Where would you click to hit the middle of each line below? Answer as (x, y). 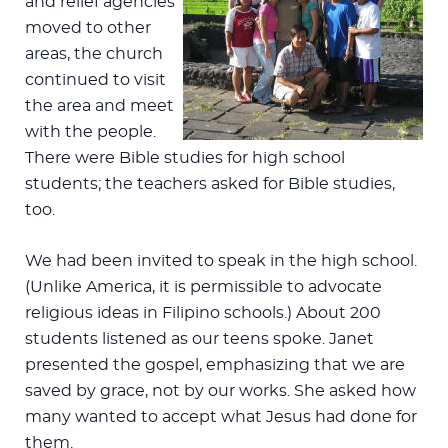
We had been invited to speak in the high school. (221, 260)
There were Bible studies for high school (185, 157)
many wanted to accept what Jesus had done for (221, 416)
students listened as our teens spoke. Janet (199, 338)
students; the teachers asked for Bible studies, (210, 183)
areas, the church (94, 53)
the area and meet (99, 105)
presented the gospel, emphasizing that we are (215, 364)
